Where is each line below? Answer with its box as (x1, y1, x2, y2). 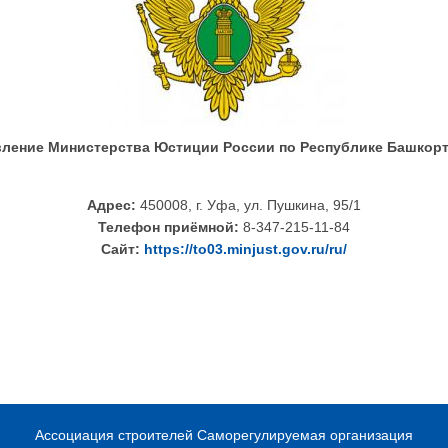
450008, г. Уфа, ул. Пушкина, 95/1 (136, 197, 361, 213)
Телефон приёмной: (98, 219, 243, 235)
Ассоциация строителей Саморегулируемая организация (35, 427, 413, 443)
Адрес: (87, 197, 136, 213)
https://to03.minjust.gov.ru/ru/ (144, 241, 347, 257)
